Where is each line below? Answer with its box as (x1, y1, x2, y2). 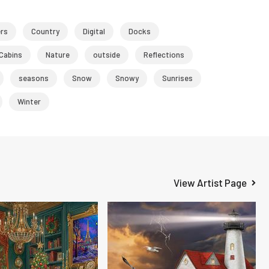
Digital (82, 26, 105, 36)
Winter (17, 97, 41, 106)
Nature (45, 50, 70, 59)
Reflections (143, 50, 184, 59)
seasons (18, 73, 49, 83)
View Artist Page (174, 177, 247, 189)
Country (31, 26, 59, 36)
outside (92, 50, 120, 59)
